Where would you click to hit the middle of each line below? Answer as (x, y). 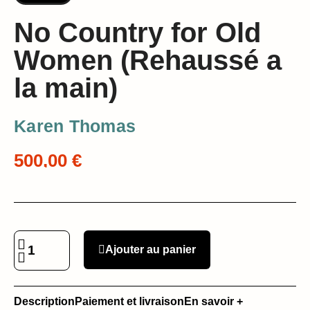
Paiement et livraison (129, 302)
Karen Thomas (75, 126)
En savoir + (213, 302)
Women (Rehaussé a (148, 61)
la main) (66, 88)
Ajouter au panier (151, 250)
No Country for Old (137, 33)
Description (44, 302)
